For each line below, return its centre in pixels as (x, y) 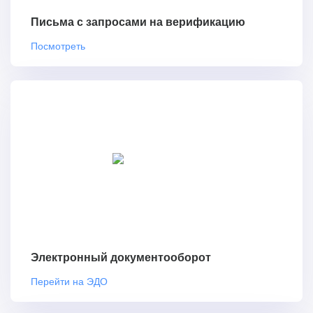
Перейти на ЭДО (69, 281)
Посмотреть (58, 46)
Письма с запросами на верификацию (138, 22)
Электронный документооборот (121, 257)
